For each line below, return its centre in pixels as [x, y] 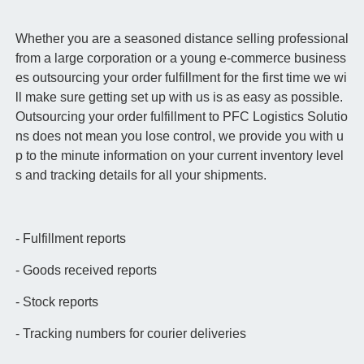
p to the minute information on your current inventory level [179, 156]
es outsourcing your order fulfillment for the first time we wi [181, 78]
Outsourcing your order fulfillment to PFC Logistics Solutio [181, 117]
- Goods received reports [86, 271]
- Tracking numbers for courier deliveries [130, 334]
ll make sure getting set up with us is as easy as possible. [179, 97]
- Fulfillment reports [70, 239]
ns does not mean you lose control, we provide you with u [179, 136]
